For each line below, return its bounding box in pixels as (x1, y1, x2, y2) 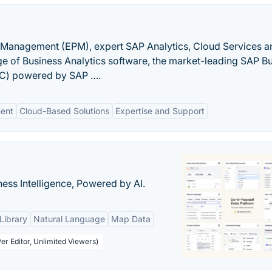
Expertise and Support (115, 106, 205, 116)
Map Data (111, 214, 151, 224)
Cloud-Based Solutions (19, 106, 109, 116)
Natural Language (33, 214, 105, 224)
